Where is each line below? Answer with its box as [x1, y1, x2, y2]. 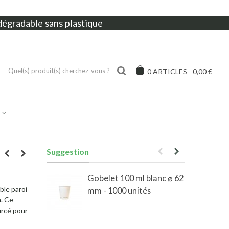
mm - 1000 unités [87, 186, 151, 195]
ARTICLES [153, 66, 187, 76]
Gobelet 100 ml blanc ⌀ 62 [87, 173, 184, 183]
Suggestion [46, 147, 89, 156]
